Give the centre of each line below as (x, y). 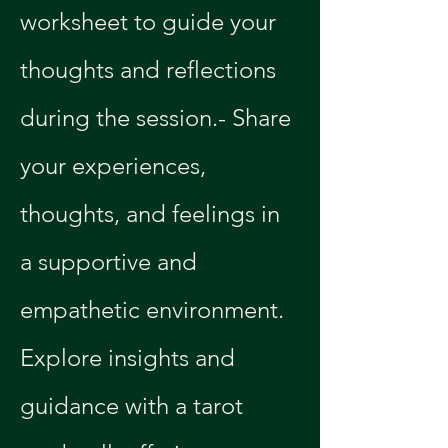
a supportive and (111, 261)
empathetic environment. (152, 309)
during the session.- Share (158, 117)
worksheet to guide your (151, 21)
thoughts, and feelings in (153, 213)
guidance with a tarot (134, 405)
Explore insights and (130, 357)
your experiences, (116, 165)
